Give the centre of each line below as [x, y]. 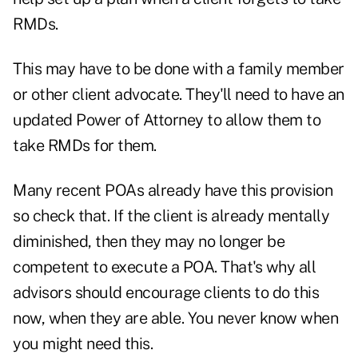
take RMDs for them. [85, 146]
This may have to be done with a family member [179, 69]
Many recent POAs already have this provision [173, 191]
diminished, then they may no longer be [149, 242]
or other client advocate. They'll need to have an [179, 95]
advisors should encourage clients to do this [166, 293]
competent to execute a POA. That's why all [164, 267]
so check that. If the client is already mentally [171, 216]
